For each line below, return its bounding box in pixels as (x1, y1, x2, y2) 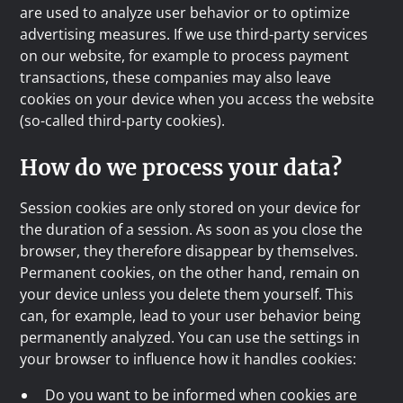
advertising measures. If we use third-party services (20, 24, 369, 44)
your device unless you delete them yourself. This (20, 284, 354, 304)
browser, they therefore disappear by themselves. (20, 241, 359, 261)
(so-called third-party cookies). (20, 111, 226, 130)
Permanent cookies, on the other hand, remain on (20, 263, 361, 282)
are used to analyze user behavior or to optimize (20, 3, 351, 22)
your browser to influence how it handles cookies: (20, 349, 357, 369)
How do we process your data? (20, 154, 343, 182)
